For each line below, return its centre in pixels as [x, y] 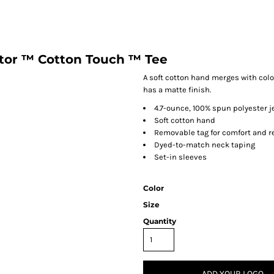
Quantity [160, 221]
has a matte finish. [177, 90]
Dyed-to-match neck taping [205, 145]
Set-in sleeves [180, 157]
